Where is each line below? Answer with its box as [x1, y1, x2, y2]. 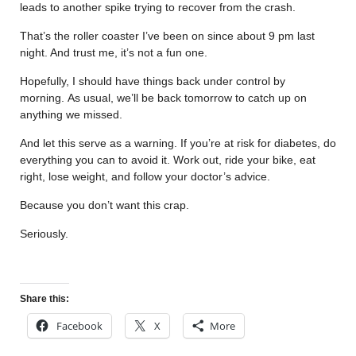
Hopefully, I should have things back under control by [20, 74, 285, 87]
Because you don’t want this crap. [20, 198, 189, 211]
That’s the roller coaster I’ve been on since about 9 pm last [20, 29, 315, 42]
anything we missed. [20, 107, 122, 121]
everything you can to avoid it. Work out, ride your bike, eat [20, 153, 315, 166]
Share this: [20, 292, 69, 304]
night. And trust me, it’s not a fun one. [20, 45, 207, 59]
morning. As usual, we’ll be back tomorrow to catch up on [20, 91, 307, 104]
